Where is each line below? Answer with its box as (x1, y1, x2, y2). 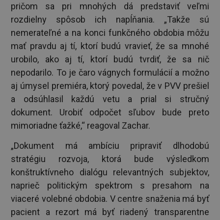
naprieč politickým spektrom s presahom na (11, 180, 209, 191)
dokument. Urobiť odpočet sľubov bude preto (11, 107, 209, 117)
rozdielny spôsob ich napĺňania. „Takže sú (11, 14, 209, 25)
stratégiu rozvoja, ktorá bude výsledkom (11, 154, 209, 165)
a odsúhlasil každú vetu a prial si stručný (11, 93, 209, 104)
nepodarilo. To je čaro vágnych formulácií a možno (11, 67, 209, 78)
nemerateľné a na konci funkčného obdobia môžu (11, 27, 209, 38)
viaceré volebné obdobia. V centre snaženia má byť (11, 193, 209, 204)
